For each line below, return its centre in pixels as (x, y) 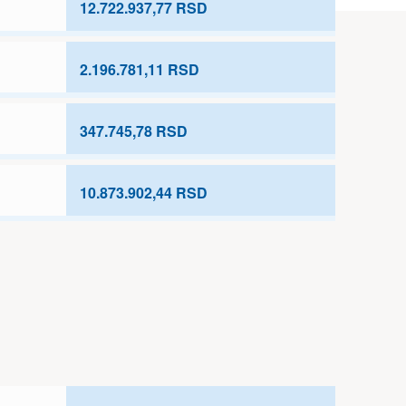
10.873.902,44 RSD (144, 193)
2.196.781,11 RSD (140, 69)
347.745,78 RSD (134, 131)
